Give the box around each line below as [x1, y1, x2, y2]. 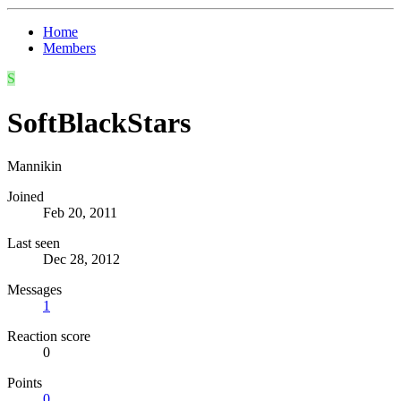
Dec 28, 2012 [43, 252, 120, 268]
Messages [7, 282, 62, 298]
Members [43, 40, 96, 56]
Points [7, 375, 42, 391]
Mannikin [7, 158, 62, 175]
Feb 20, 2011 [43, 205, 117, 221]
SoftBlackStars [7, 106, 191, 139]
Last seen [7, 235, 60, 252]
